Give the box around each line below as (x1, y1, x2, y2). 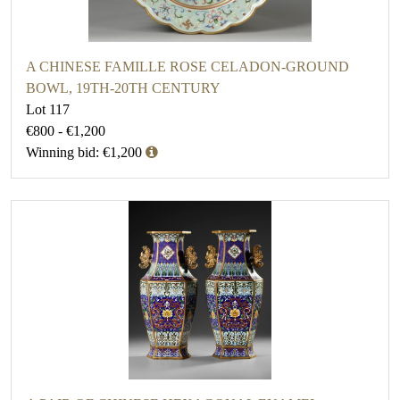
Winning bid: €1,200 (26, 145, 142, 161)
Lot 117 (26, 102, 70, 118)
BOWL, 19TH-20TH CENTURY (26, 80, 221, 96)
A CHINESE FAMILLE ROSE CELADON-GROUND (26, 59, 349, 75)
